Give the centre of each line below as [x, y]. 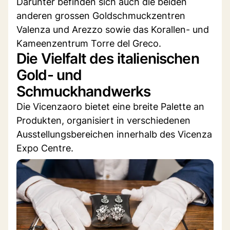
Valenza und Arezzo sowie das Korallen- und [113, 29]
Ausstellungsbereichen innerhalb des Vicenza [114, 134]
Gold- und [49, 75]
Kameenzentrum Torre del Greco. [89, 43]
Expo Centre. [45, 148]
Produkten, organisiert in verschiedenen [103, 120]
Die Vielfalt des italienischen [108, 58]
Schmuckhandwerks [84, 91]
